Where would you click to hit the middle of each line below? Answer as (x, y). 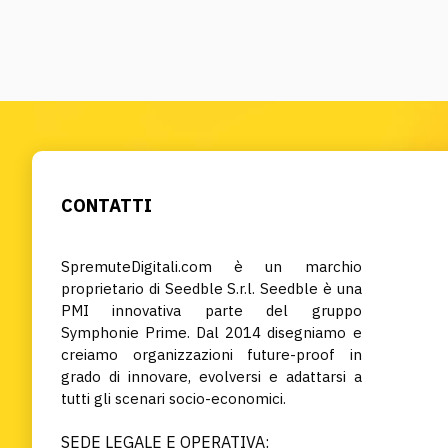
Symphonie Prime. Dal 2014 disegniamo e (211, 332)
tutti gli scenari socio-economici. (173, 398)
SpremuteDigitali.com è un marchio (211, 266)
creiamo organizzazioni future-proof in (211, 354)
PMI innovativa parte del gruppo (211, 310)
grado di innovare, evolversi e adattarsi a (211, 376)
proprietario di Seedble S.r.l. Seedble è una (211, 288)
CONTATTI (106, 205)
